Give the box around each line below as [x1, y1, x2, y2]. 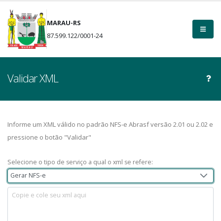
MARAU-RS [47, 18, 81, 27]
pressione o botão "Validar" [7, 133, 91, 142]
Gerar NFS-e [10, 171, 46, 180]
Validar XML [7, 71, 58, 85]
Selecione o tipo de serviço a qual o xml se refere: [7, 158, 153, 166]
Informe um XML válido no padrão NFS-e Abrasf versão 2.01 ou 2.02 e [7, 120, 213, 129]
